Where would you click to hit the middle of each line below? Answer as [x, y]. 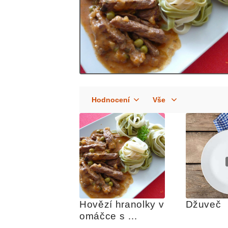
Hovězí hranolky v [122, 204]
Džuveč [203, 204]
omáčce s [102, 216]
